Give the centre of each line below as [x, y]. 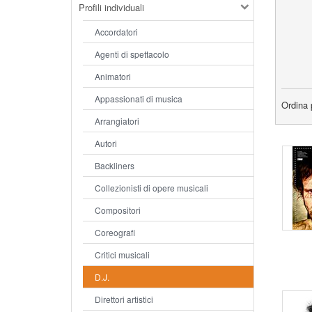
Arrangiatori [117, 120]
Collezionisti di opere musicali [151, 187]
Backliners [115, 165]
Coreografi [115, 232]
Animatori [113, 76]
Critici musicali [122, 254]
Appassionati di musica [139, 98]
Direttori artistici [124, 299]
